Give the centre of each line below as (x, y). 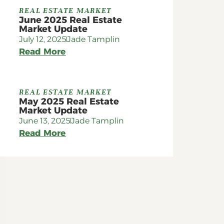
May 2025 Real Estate (69, 101)
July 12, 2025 (43, 39)
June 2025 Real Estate (71, 20)
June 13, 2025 (45, 120)
